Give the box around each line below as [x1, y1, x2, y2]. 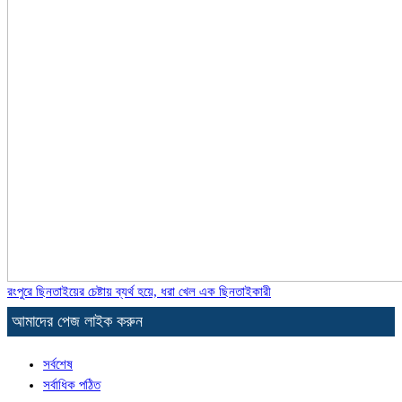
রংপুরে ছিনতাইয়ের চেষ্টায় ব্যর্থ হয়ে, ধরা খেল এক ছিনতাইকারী [7, 284, 271, 299]
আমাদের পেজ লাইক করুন [12, 312, 143, 330]
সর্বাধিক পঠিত [43, 378, 100, 392]
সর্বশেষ [43, 357, 73, 371]
